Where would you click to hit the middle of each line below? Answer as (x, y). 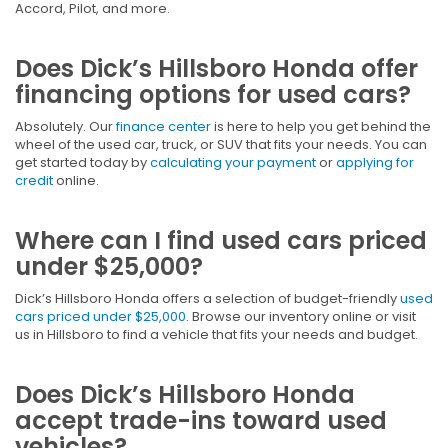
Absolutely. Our (65, 127)
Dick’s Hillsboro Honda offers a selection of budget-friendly (207, 299)
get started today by (82, 163)
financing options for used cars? (213, 95)
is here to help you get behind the (321, 127)
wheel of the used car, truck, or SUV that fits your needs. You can (221, 145)
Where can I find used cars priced (221, 241)
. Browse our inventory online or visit (301, 317)
